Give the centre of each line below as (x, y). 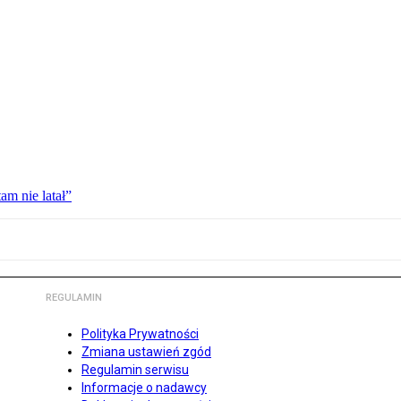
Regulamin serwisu (135, 370)
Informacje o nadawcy (144, 388)
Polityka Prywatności (140, 334)
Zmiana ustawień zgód (146, 352)
